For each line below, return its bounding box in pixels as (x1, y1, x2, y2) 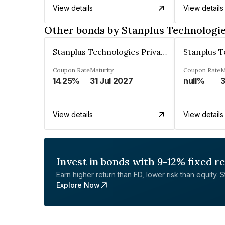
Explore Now (56, 181, 100, 189)
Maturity (90, 66, 114, 74)
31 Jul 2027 (90, 76, 133, 86)
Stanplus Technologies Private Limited (161, 47, 167, 57)
